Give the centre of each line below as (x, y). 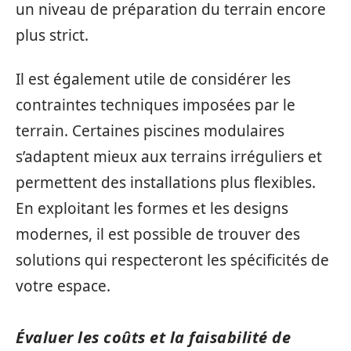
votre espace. (63, 286)
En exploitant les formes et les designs (152, 208)
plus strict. (52, 35)
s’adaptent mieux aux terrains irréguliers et (169, 156)
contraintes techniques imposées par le (156, 105)
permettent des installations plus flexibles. (166, 182)
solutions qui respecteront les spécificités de (172, 260)
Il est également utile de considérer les (153, 79)
